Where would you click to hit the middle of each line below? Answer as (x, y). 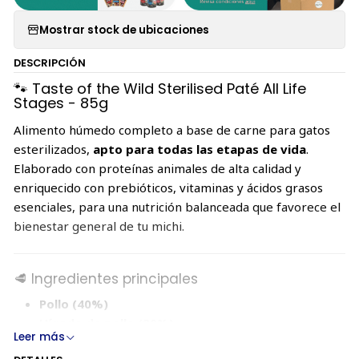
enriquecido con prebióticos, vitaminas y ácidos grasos (168, 187)
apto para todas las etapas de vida (199, 149)
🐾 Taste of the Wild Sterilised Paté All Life (159, 89)
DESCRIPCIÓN (49, 63)
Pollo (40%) (73, 303)
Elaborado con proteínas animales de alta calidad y (157, 168)
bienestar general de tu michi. (99, 226)
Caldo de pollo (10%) (102, 342)
